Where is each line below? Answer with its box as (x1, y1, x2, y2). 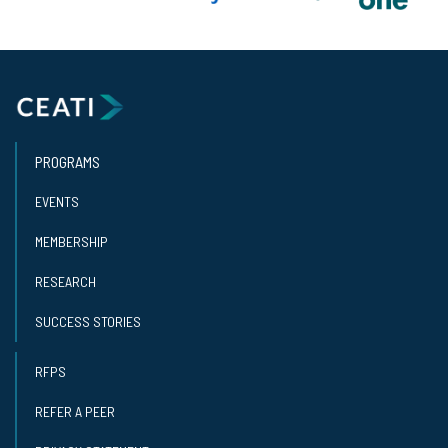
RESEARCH (35, 272, 96, 290)
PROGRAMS (35, 151, 100, 171)
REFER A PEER (35, 402, 115, 420)
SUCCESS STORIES (35, 312, 141, 330)
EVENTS (35, 192, 79, 210)
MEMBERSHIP (35, 232, 108, 250)
